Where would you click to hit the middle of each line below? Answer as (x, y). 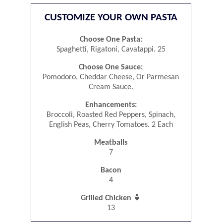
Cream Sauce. (111, 87)
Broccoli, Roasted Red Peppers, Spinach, (111, 115)
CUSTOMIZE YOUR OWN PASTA (111, 18)
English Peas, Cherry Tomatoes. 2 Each (111, 125)
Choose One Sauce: (111, 68)
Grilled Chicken (107, 198)
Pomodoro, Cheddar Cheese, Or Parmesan (111, 78)
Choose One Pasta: (111, 40)
